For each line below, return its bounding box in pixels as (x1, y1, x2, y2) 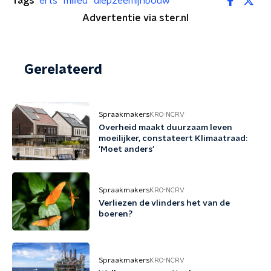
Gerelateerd (24, 63, 102, 76)
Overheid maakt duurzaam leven (99, 123, 232, 132)
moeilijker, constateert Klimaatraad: (99, 134, 247, 143)
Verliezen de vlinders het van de (99, 199, 230, 207)
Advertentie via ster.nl (82, 13, 189, 23)
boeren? (99, 210, 132, 218)
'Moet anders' (99, 145, 154, 154)
